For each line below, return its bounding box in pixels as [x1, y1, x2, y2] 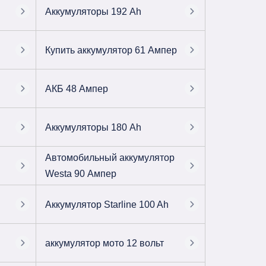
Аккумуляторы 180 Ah [45, 122, 142, 132]
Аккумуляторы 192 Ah [45, 6, 142, 17]
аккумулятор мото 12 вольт [45, 237, 164, 248]
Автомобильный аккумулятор [45, 153, 175, 163]
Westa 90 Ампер [45, 169, 117, 179]
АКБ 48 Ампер [45, 83, 109, 94]
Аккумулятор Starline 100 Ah [45, 199, 169, 210]
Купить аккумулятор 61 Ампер [45, 45, 178, 55]
